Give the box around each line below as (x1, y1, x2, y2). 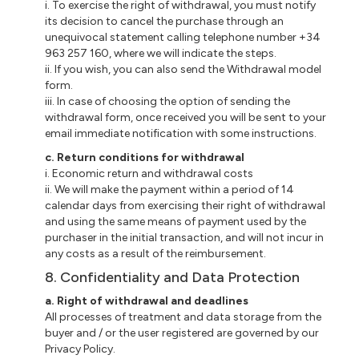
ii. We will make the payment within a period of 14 (45, 182, 295, 196)
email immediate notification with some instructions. (45, 126, 317, 140)
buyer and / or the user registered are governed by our (45, 325, 320, 340)
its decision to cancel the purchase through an (45, 14, 284, 28)
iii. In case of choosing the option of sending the (45, 94, 291, 108)
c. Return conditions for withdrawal (45, 150, 245, 164)
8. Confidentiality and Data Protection (45, 268, 301, 286)
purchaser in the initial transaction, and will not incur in (45, 230, 325, 244)
